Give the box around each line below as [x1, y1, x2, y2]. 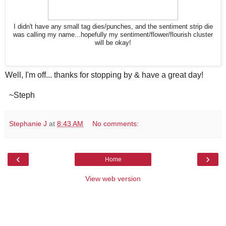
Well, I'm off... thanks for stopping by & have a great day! [5, 70, 203, 79]
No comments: [92, 119, 139, 128]
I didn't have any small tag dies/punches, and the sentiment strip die [13, 23, 213, 30]
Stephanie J [9, 119, 47, 128]
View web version [85, 174, 141, 183]
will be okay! [95, 39, 131, 46]
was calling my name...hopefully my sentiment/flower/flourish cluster [13, 31, 213, 38]
